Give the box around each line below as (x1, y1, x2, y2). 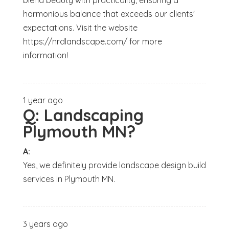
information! (22, 50, 68, 61)
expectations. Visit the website (22, 22, 138, 33)
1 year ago (22, 95, 63, 106)
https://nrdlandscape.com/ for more (22, 36, 162, 47)
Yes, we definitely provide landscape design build (22, 160, 206, 171)
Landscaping (43, 105, 144, 126)
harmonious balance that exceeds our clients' (22, 9, 195, 19)
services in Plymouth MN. (22, 174, 115, 185)
